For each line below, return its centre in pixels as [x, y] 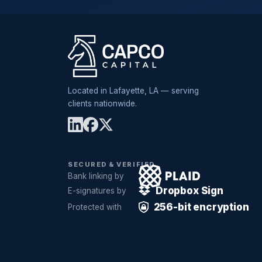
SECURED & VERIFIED [111, 164]
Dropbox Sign [189, 191]
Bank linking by [96, 176]
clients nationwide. [102, 104]
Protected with [95, 207]
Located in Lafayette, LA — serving [133, 91]
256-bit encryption [201, 207]
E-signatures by [97, 191]
